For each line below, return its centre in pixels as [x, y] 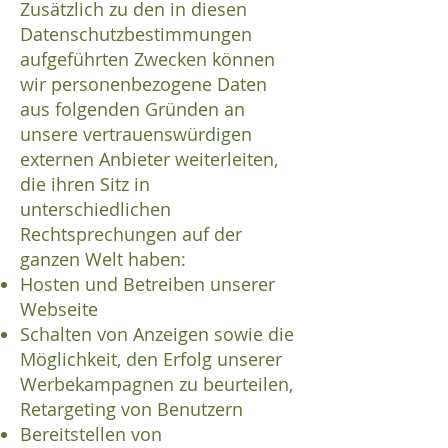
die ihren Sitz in [85, 184]
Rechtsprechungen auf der [131, 234]
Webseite [59, 309]
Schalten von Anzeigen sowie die [157, 334]
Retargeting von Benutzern [131, 409]
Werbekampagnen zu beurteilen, [156, 384]
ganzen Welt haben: [105, 259]
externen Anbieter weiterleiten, [149, 159]
